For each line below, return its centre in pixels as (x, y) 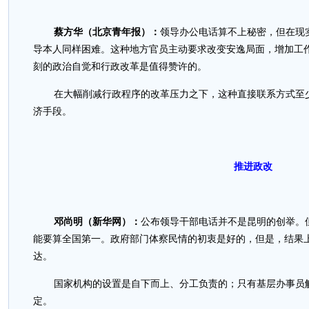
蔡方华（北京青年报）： (107, 32)
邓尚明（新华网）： (97, 222)
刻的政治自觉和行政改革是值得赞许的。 (120, 67)
